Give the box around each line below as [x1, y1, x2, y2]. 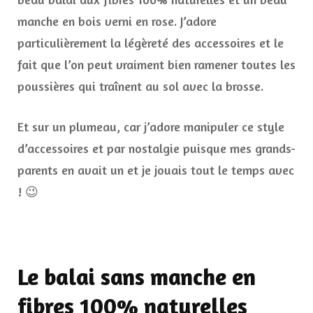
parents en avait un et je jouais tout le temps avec [17, 162, 294, 178]
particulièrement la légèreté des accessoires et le [17, 35, 284, 51]
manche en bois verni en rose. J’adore [17, 13, 217, 29]
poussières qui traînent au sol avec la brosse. [17, 78, 263, 94]
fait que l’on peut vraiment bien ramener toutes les [17, 57, 296, 73]
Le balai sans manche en [17, 263, 256, 291]
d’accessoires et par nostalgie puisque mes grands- [17, 140, 296, 156]
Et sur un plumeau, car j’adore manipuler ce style [17, 119, 284, 135]
